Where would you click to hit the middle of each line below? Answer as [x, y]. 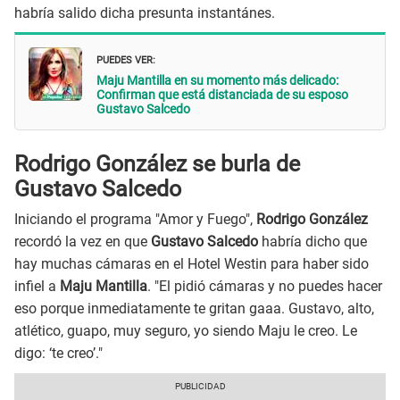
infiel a [35, 287]
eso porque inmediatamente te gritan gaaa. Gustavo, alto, [194, 309]
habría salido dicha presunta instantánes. [145, 12]
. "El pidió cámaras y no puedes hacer [265, 287]
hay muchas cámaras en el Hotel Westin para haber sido [192, 264]
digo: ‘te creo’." [58, 354]
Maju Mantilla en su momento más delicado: [217, 81]
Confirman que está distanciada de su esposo [222, 95]
